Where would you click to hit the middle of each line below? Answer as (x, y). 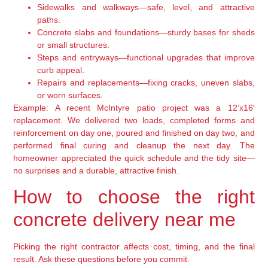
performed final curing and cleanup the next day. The (134, 145)
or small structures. (74, 45)
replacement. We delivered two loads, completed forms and (134, 120)
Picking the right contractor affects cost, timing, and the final (134, 247)
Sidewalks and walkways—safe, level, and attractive (146, 7)
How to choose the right (134, 197)
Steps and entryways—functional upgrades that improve (146, 57)
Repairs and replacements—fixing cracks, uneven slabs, (146, 82)
